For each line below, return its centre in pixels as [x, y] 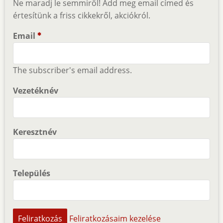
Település [32, 173]
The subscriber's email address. [72, 70]
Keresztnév [35, 132]
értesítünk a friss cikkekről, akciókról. [82, 15]
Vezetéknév [36, 90]
